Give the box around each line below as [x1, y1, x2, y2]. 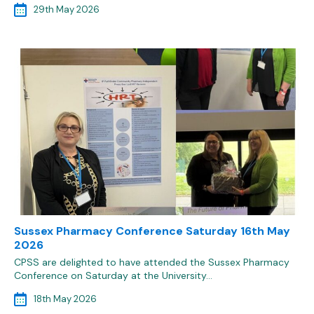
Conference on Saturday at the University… [14, 269, 212, 282]
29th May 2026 [34, 4, 100, 15]
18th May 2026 [34, 293, 97, 305]
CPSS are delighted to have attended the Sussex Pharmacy [14, 256, 289, 268]
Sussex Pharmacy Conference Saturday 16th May [14, 224, 290, 238]
